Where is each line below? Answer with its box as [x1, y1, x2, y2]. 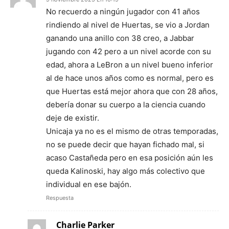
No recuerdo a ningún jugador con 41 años [46, 6, 200, 16]
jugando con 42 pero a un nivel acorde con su [46, 46, 211, 56]
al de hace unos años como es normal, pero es [46, 73, 214, 83]
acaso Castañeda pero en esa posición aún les [46, 152, 213, 163]
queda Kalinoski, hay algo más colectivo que [46, 166, 205, 176]
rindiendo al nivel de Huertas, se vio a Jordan [46, 19, 210, 30]
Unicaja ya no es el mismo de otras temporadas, [46, 126, 218, 136]
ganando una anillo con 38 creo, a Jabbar [46, 33, 194, 43]
